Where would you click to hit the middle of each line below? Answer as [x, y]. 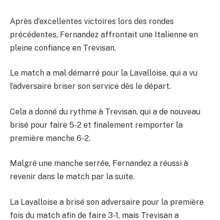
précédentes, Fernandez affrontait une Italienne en [104, 34]
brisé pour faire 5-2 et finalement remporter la [96, 125]
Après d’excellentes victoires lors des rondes [92, 21]
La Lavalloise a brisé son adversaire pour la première [107, 202]
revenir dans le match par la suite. [72, 177]
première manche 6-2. [50, 138]
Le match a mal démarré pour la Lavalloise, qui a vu [104, 73]
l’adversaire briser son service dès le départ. [90, 86]
